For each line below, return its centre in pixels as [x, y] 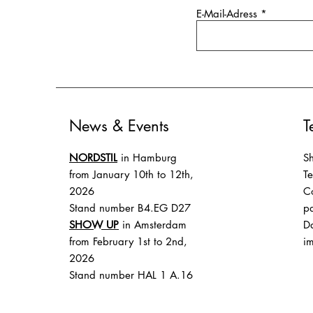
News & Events [119, 125]
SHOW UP [94, 224]
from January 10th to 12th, [131, 174]
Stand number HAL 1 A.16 [131, 275]
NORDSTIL [93, 157]
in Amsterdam [154, 224]
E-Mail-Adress [227, 13]
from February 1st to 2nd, [128, 241]
